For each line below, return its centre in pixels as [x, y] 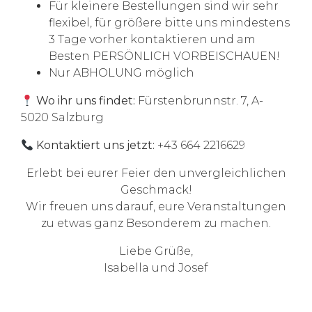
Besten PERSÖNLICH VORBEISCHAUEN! [164, 56]
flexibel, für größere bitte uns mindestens [169, 23]
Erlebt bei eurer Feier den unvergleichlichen [156, 173]
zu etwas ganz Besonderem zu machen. [156, 224]
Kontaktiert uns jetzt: [96, 146]
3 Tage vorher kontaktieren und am [152, 40]
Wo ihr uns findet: [86, 101]
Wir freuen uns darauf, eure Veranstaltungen [156, 207]
